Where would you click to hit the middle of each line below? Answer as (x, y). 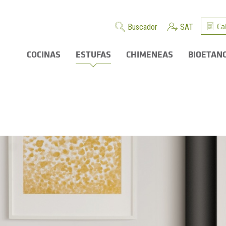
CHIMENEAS (150, 54)
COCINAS (44, 54)
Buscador (143, 27)
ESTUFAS (93, 54)
